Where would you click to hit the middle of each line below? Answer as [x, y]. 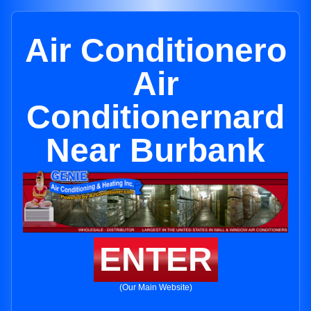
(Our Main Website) [155, 288]
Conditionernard [155, 117]
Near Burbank [155, 150]
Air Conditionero [155, 50]
